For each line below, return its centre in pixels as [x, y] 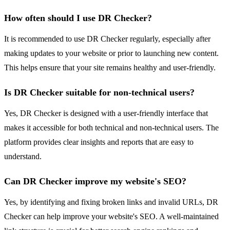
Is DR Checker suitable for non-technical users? [99, 93]
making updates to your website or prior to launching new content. [111, 53]
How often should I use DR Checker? [78, 18]
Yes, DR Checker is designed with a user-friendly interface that [106, 113]
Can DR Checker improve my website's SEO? [95, 181]
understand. [23, 157]
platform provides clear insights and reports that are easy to [99, 142]
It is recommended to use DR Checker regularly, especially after [107, 39]
